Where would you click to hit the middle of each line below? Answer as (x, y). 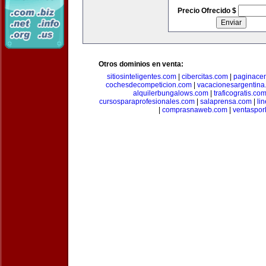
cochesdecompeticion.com (149, 85)
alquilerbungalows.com (170, 93)
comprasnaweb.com (195, 110)
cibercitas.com (205, 77)
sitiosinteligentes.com (142, 77)
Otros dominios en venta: (141, 64)
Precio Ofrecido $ (208, 11)
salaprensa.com (226, 102)
